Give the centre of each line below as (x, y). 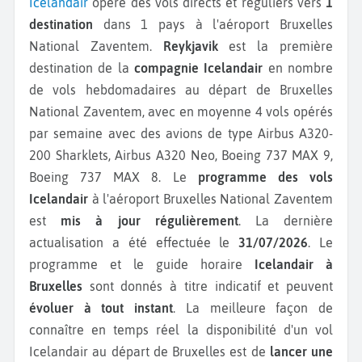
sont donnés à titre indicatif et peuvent (208, 286)
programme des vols (265, 177)
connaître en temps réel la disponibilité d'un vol (181, 329)
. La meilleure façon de (253, 307)
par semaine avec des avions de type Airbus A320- (181, 133)
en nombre (298, 67)
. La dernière (286, 220)
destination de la (82, 67)
